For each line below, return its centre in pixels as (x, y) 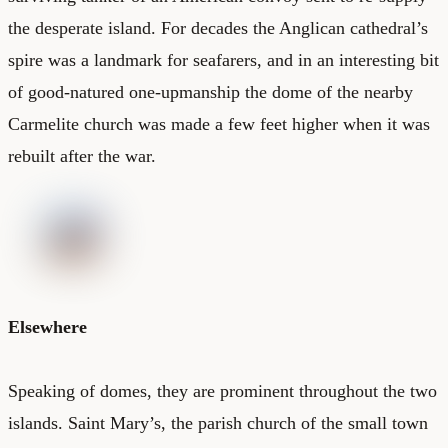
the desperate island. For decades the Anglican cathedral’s (218, 27)
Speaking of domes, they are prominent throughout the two (222, 390)
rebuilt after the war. (82, 155)
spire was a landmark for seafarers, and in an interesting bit (223, 59)
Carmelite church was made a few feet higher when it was (219, 123)
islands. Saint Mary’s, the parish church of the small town (218, 422)
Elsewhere (47, 326)
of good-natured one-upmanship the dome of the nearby (210, 91)
